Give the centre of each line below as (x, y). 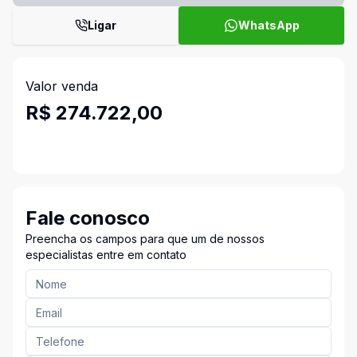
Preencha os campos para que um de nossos (145, 239)
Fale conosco (88, 218)
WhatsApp (269, 25)
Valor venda (62, 86)
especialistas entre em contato (106, 255)
